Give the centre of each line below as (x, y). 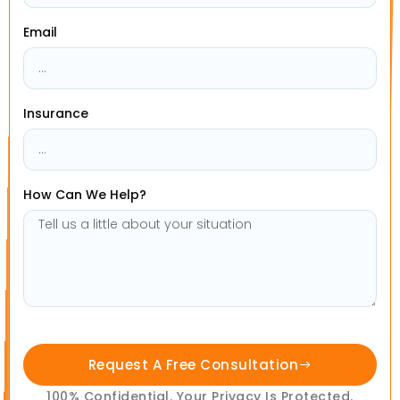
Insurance (56, 113)
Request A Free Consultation (193, 365)
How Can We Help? (85, 195)
